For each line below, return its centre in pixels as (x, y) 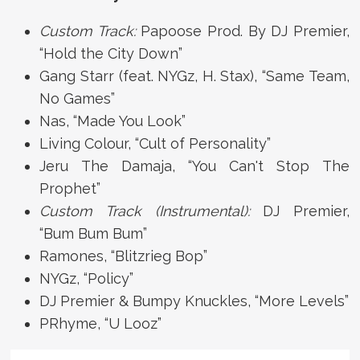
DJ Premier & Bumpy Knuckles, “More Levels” (194, 301)
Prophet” (70, 188)
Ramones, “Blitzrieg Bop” (124, 256)
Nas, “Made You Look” (113, 121)
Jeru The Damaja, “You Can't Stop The (194, 166)
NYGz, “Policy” (87, 278)
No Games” (78, 98)
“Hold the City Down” (111, 53)
